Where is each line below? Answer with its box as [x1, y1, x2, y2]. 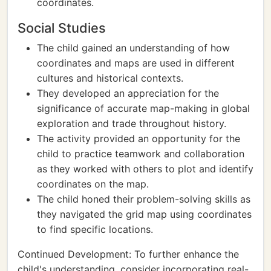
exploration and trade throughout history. [37, 117, 226, 129]
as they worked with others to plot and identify [37, 163, 253, 175]
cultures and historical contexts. [37, 72, 183, 84]
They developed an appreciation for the [37, 87, 219, 99]
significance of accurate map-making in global [37, 102, 250, 114]
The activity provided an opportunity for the [37, 132, 240, 145]
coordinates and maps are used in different [37, 57, 235, 69]
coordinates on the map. [37, 178, 149, 190]
